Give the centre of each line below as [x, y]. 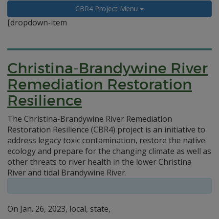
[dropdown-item [37, 22]
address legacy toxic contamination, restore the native [106, 140]
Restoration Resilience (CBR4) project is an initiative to [106, 130]
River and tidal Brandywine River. [67, 173]
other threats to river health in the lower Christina [99, 162]
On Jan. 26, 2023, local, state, [59, 209]
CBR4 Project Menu [108, 9]
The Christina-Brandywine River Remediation [90, 119]
